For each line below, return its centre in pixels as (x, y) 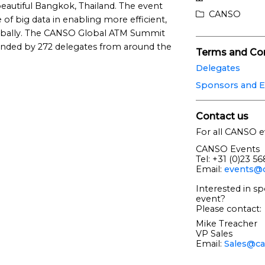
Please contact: (228, 209)
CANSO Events (227, 149)
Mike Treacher (226, 223)
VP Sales (214, 233)
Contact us (222, 116)
